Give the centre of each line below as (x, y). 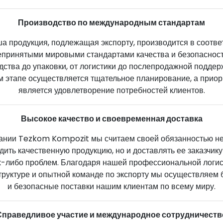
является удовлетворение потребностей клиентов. (111, 90)
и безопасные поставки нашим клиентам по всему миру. (111, 186)
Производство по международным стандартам (111, 22)
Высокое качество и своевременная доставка (111, 118)
